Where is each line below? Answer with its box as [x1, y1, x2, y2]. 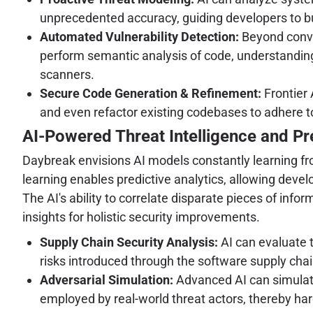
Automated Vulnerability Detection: [40, 29, 239, 44]
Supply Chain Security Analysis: [40, 234, 218, 249]
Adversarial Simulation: [40, 272, 173, 287]
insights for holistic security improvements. [22, 209, 260, 224]
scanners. [40, 66, 94, 82]
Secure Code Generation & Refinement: [40, 85, 261, 101]
